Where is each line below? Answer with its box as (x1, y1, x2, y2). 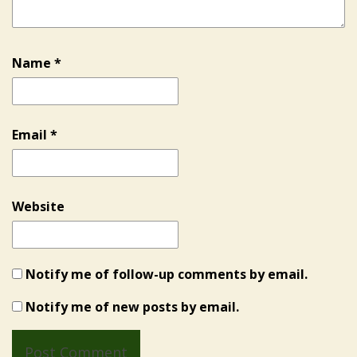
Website (12, 197, 65, 215)
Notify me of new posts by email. (25, 297, 239, 316)
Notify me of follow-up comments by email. (25, 265, 308, 283)
